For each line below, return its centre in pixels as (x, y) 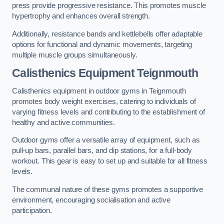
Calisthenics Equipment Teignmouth (105, 73)
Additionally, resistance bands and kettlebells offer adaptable (107, 34)
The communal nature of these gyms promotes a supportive (108, 189)
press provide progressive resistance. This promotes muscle (109, 6)
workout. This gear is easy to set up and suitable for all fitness (110, 161)
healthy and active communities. (63, 122)
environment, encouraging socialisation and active (91, 200)
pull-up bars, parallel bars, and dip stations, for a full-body (102, 151)
